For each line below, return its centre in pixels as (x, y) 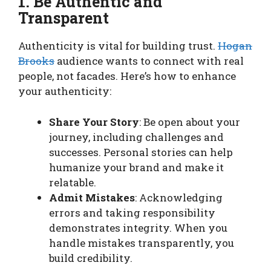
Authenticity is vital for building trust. (118, 46)
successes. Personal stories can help (141, 152)
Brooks (36, 61)
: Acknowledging (179, 197)
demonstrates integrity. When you (138, 227)
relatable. (73, 182)
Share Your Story (94, 122)
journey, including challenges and (136, 137)
